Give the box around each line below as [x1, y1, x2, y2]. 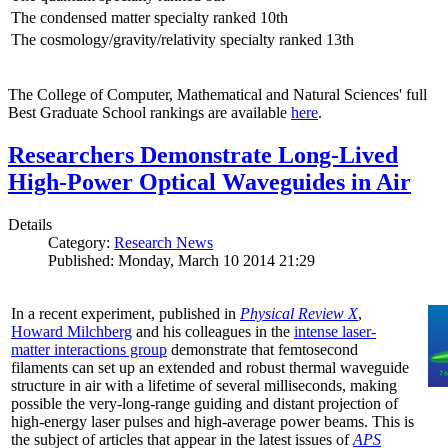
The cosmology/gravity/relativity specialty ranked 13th [11, 31, 354, 49]
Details [8, 216, 52, 234]
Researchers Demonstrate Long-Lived [8, 142, 398, 169]
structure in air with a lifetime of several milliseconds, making [11, 377, 397, 395]
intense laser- [294, 323, 376, 341]
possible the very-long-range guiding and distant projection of [11, 395, 398, 413]
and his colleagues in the [132, 323, 294, 341]
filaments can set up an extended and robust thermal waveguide [11, 359, 409, 377]
